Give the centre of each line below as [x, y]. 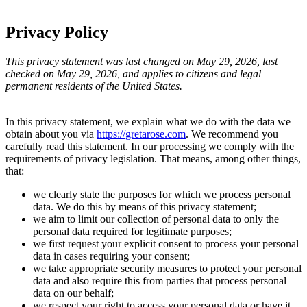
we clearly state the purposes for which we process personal [162, 194]
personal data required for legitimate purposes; [132, 231]
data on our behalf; [73, 293]
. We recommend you [232, 134]
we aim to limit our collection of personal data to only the [156, 219]
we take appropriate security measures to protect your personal [167, 268]
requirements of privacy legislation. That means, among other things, [153, 158]
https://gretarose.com [141, 134]
